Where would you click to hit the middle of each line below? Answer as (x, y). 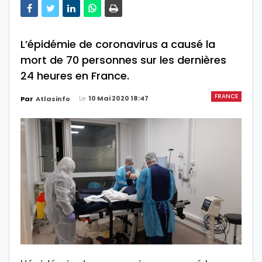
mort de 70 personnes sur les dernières (123, 60)
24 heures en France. (75, 75)
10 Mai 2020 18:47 (118, 98)
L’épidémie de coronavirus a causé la (118, 44)
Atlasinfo (53, 99)
